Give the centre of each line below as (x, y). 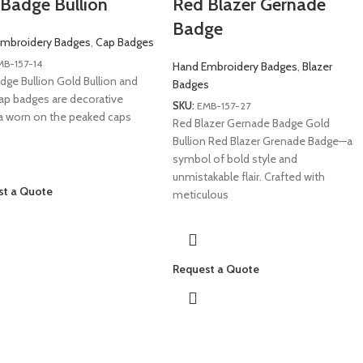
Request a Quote (216, 269)
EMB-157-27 (223, 105)
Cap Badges (124, 42)
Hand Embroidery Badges (235, 66)
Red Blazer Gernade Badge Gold (251, 123)
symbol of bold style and (235, 158)
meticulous (200, 194)
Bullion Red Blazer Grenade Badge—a (262, 141)
